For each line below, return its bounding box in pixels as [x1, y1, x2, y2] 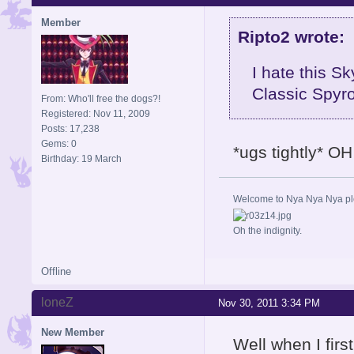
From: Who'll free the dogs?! [41, 93, 160, 105]
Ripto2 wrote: [237, 27, 345, 46]
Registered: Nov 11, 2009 [41, 108, 150, 120]
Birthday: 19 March [41, 153, 122, 165]
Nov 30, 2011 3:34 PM [218, 296, 320, 309]
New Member [41, 326, 104, 338]
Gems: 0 [41, 138, 77, 150]
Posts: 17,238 [41, 123, 100, 135]
